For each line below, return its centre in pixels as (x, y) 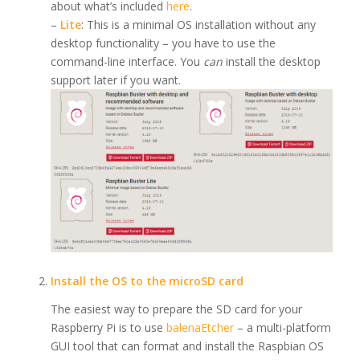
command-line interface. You (127, 62)
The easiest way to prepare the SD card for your (176, 309)
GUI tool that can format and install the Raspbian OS (187, 346)
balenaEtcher (200, 328)
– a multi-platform (282, 328)
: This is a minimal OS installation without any (198, 25)
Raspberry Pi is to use (108, 328)
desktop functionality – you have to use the (163, 43)
